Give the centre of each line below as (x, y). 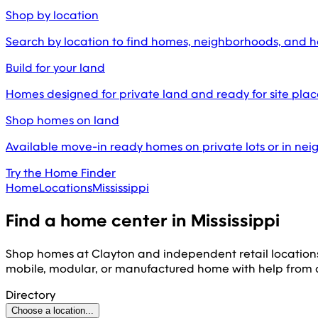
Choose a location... (53, 310)
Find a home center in (98, 220)
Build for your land (55, 67)
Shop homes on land (62, 120)
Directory (31, 295)
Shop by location (52, 15)
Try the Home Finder (61, 172)
